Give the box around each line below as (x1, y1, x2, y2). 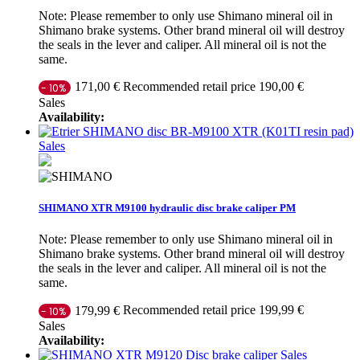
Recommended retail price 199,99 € (123, 302, 304, 317)
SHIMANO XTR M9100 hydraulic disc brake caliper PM (39, 201, 296, 214)
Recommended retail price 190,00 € (123, 79, 304, 93)
